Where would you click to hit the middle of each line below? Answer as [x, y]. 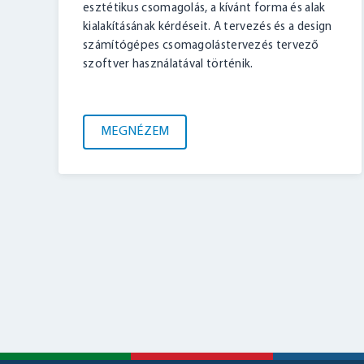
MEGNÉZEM [135, 132]
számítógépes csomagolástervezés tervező [201, 46]
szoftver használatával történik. [168, 65]
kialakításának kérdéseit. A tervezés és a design [208, 28]
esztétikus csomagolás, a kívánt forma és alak [204, 9]
